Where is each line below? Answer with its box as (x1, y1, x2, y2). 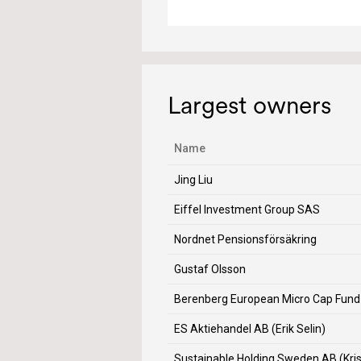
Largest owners (168, 90, 331, 119)
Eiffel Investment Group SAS (174, 203, 320, 216)
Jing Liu (174, 173, 213, 186)
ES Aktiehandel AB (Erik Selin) (174, 322, 326, 335)
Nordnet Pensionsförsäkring (174, 233, 317, 246)
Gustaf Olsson (174, 263, 246, 276)
